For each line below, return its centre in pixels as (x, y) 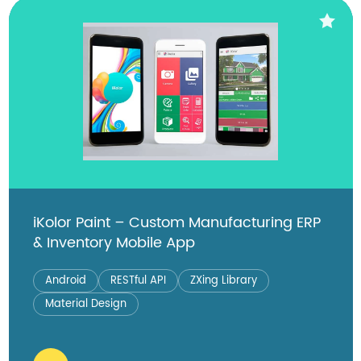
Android (65, 280)
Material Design (85, 304)
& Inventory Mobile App (114, 243)
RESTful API (138, 280)
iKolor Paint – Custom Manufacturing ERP (176, 222)
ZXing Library (223, 280)
